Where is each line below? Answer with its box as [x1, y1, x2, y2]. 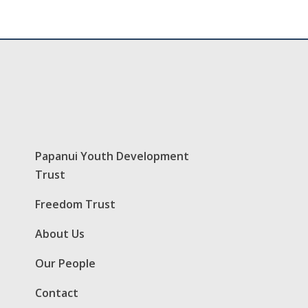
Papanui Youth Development [35, 148, 189, 164]
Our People [35, 255, 96, 271]
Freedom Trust [35, 196, 115, 212]
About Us [35, 225, 85, 241]
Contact [35, 285, 78, 300]
